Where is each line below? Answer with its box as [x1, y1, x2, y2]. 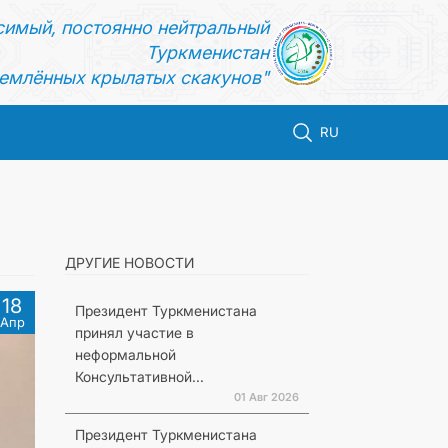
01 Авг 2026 [233, 390, 299, 404]
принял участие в [74, 324, 194, 341]
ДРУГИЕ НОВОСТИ [64, 254, 194, 271]
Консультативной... [74, 368, 204, 385]
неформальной [74, 346, 176, 363]
